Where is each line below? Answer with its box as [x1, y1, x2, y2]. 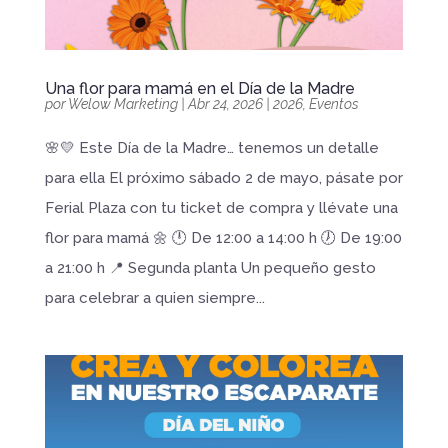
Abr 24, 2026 [187, 95, 263, 112]
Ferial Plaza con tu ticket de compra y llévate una [44, 198, 398, 217]
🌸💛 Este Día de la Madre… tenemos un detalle [44, 138, 379, 157]
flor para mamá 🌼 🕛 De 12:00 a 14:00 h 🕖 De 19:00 [44, 228, 402, 247]
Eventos [308, 95, 359, 112]
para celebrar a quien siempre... [44, 288, 265, 307]
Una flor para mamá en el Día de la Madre [44, 78, 355, 98]
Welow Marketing [67, 95, 178, 112]
